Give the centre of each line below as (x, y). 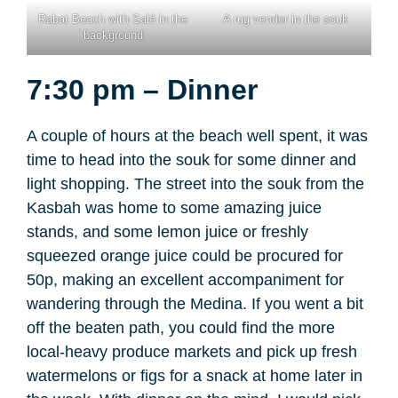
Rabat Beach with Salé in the (113, 20)
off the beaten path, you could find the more (181, 328)
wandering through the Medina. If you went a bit (195, 304)
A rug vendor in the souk (285, 20)
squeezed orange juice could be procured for (185, 256)
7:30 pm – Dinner (142, 90)
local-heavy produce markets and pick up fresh (192, 352)
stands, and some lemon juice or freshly (167, 232)
